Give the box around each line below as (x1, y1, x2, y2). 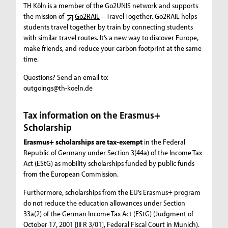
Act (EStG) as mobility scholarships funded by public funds (23, 158, 195, 168)
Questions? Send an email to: (23, 72, 109, 82)
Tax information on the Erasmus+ (23, 108, 161, 121)
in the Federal (142, 136, 186, 147)
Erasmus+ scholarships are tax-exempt (23, 136, 143, 147)
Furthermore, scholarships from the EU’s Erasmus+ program (23, 187, 201, 197)
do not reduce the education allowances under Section (23, 197, 186, 208)
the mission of (23, 11, 66, 21)
